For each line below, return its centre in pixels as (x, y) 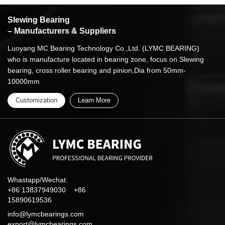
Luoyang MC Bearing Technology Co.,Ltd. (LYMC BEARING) (103, 48)
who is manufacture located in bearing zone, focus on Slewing (106, 60)
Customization (36, 100)
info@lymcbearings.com (46, 214)
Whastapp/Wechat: (38, 180)
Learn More (94, 100)
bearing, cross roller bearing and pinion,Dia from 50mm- (97, 71)
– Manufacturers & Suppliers (62, 31)
